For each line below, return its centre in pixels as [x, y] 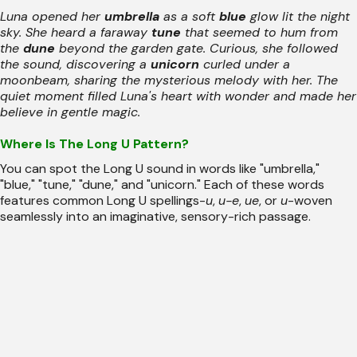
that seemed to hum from [259, 32]
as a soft [189, 16]
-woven [310, 200]
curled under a [245, 64]
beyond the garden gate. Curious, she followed [196, 48]
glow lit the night [298, 16]
